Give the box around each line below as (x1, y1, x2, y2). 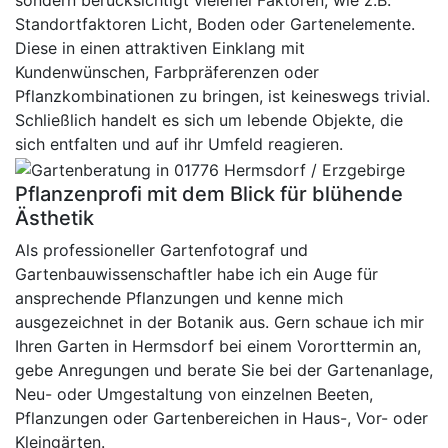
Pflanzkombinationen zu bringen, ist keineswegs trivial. (15, 86, 430, 107)
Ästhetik (15, 205, 94, 230)
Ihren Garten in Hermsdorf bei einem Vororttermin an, (15, 335, 421, 356)
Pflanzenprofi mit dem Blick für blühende (15, 181, 403, 206)
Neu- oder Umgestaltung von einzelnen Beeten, (15, 383, 373, 404)
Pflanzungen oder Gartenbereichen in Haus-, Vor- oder (15, 407, 428, 428)
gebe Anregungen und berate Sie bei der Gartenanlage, (15, 359, 433, 380)
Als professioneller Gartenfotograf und (15, 239, 308, 260)
